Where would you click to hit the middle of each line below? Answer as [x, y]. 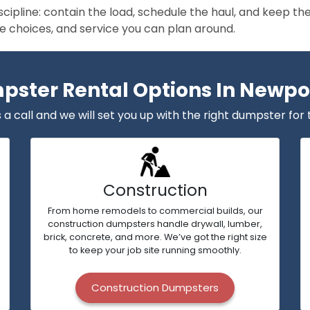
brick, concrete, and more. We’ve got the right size [155, 237]
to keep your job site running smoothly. [155, 250]
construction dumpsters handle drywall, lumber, [155, 224]
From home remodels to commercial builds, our [155, 211]
